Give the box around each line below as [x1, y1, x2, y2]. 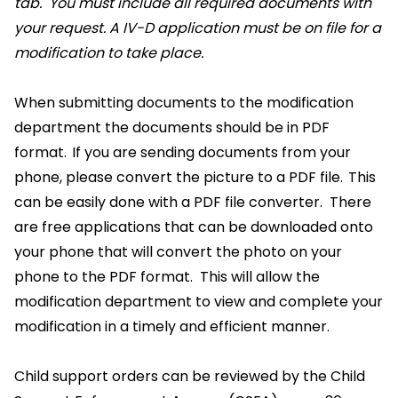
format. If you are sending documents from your [14, 142, 351, 163]
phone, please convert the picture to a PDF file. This [14, 167, 376, 187]
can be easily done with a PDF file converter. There [14, 192, 371, 212]
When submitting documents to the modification [14, 92, 354, 113]
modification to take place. [14, 43, 203, 63]
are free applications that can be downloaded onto [14, 217, 373, 237]
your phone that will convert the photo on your [14, 242, 342, 262]
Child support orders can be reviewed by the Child [14, 366, 365, 386]
